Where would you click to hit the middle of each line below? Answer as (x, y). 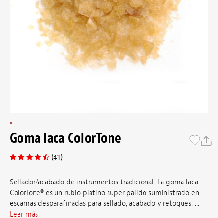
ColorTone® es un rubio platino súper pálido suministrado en (104, 193)
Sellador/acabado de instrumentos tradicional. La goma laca (104, 182)
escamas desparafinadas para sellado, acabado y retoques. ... (104, 204)
